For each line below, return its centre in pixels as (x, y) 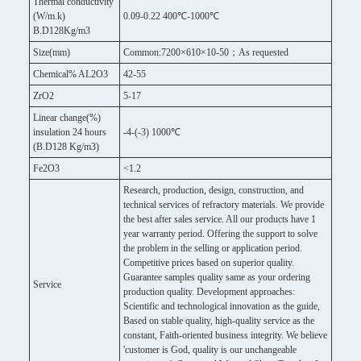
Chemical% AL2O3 (71, 74)
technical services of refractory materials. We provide (224, 205)
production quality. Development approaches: (209, 292)
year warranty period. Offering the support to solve (220, 234)
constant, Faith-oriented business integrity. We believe (225, 335)
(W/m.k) (49, 16)
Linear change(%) (67, 118)
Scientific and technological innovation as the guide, (222, 306)
